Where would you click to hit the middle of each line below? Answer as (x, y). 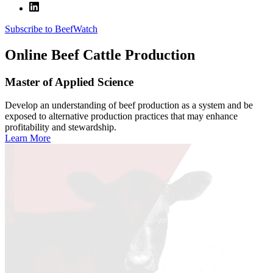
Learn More (28, 138)
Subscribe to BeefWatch (51, 29)
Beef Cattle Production (121, 55)
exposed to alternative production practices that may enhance (121, 116)
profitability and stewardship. (61, 127)
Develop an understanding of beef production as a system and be (129, 105)
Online (26, 55)
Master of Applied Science (69, 82)
